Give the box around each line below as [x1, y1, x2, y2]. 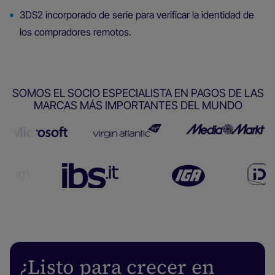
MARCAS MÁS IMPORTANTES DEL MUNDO [34, 98, 242, 112]
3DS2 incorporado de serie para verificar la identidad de [20, 8, 254, 21]
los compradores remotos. [20, 25, 131, 38]
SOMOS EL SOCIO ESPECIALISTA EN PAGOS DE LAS [12, 86, 264, 99]
